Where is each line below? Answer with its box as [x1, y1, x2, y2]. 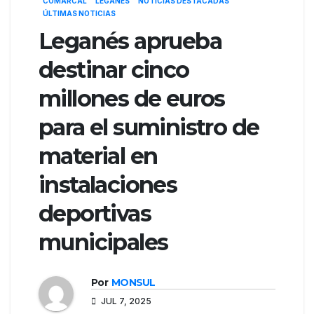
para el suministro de [39, 113, 259, 141]
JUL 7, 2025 [99, 295, 151, 306]
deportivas [39, 199, 151, 227]
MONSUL [111, 275, 156, 289]
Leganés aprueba [39, 27, 221, 55]
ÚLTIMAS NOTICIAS [43, 8, 116, 18]
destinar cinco [39, 55, 189, 83]
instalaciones [39, 170, 177, 198]
